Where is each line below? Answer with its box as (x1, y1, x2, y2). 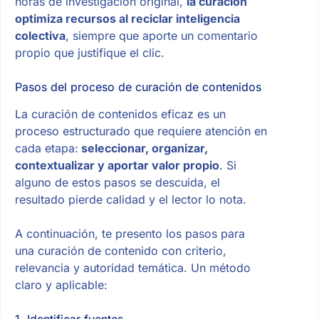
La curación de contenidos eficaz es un (14, 107, 226, 122)
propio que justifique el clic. (14, 45, 164, 60)
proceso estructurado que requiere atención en (14, 124, 267, 139)
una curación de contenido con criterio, (14, 244, 226, 258)
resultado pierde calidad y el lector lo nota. (14, 192, 246, 207)
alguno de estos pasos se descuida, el (14, 175, 220, 190)
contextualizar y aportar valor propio (14, 158, 219, 173)
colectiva (14, 28, 66, 43)
